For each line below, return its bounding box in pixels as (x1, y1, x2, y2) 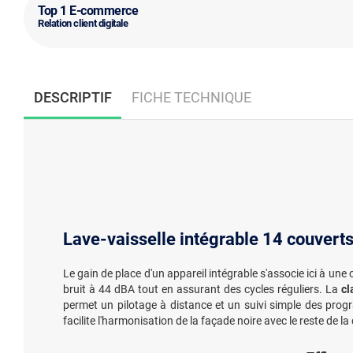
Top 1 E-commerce (38, 3, 139, 19)
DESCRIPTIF (33, 89, 112, 106)
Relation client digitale (38, 17, 128, 30)
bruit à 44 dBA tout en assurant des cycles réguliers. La (63, 282, 341, 295)
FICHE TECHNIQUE (131, 89, 251, 106)
